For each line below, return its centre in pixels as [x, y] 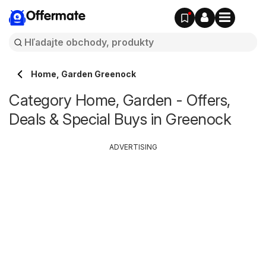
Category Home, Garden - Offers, [120, 100]
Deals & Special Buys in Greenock [120, 119]
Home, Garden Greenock [83, 74]
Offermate [56, 17]
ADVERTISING [133, 147]
